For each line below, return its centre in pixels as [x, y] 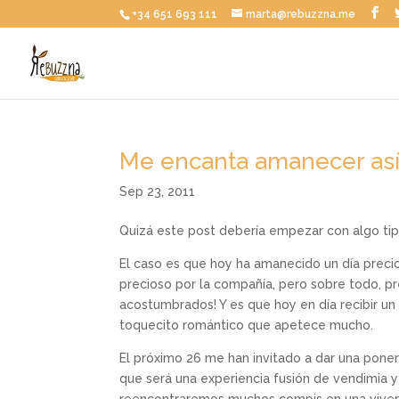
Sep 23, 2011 [158, 191]
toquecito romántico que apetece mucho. [247, 325]
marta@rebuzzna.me [301, 14]
